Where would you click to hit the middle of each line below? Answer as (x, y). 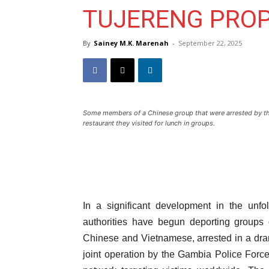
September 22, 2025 (210, 43)
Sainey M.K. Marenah (131, 43)
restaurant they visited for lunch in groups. (149, 123)
